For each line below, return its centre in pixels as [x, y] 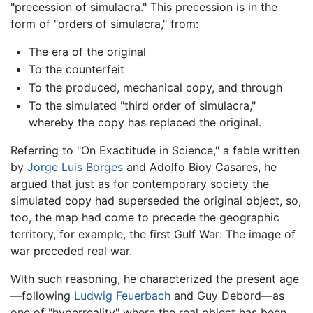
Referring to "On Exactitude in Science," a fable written [155, 150]
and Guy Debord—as [227, 295]
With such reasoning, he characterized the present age [155, 278]
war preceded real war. [71, 250]
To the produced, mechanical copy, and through [155, 88]
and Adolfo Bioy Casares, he [200, 167]
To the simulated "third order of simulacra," [142, 105]
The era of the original [87, 51]
